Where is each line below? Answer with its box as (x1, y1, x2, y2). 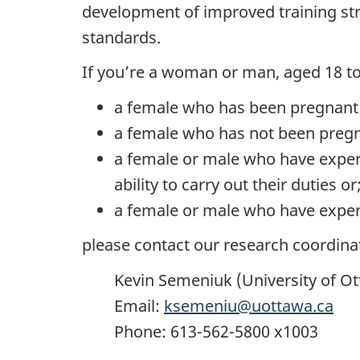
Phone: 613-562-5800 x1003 (114, 320, 318, 342)
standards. (82, 26, 161, 48)
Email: (114, 294, 164, 317)
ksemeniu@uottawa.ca (164, 294, 333, 317)
